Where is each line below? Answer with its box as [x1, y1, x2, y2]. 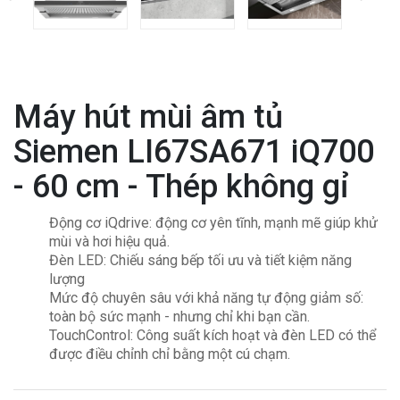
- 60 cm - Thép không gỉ [13, 168, 348, 205]
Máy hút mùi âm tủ [13, 98, 283, 136]
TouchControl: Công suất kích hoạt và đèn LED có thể [49, 326, 376, 344]
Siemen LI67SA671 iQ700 [13, 133, 374, 171]
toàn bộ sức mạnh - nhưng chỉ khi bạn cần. [49, 307, 310, 325]
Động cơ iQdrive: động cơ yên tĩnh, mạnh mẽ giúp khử [49, 213, 378, 231]
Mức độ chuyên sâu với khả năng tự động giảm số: [49, 288, 363, 306]
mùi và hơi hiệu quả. [49, 232, 170, 250]
